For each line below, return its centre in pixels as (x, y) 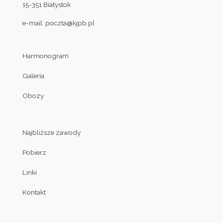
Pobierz (34, 152)
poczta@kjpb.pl (70, 23)
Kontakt (34, 192)
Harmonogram (45, 56)
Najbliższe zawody (51, 132)
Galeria (33, 75)
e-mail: (34, 23)
